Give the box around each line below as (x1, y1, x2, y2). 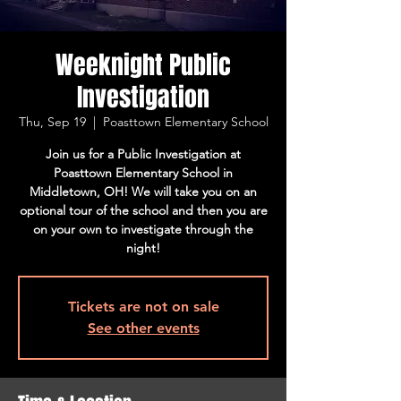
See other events (87, 320, 200, 337)
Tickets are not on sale (67, 298, 219, 315)
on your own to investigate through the (33, 221, 253, 237)
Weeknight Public (55, 47, 231, 83)
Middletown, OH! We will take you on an (30, 183, 257, 200)
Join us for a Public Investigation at (46, 146, 241, 162)
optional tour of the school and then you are (19, 202, 268, 218)
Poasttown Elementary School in (54, 165, 233, 181)
